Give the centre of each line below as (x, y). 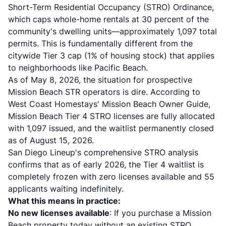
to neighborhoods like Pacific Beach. (78, 68)
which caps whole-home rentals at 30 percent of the (108, 19)
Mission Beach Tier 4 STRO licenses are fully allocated (111, 116)
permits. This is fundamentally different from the (100, 43)
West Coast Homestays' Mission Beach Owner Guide (108, 104)
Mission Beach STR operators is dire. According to (104, 92)
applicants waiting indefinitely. (66, 189)
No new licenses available (59, 213)
